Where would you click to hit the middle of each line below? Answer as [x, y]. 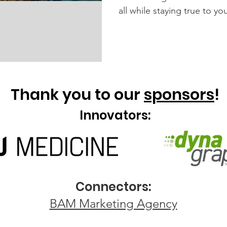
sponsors [179, 95]
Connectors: [113, 187]
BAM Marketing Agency [113, 203]
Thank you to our [77, 95]
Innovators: [115, 115]
